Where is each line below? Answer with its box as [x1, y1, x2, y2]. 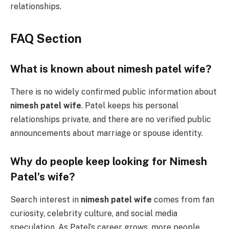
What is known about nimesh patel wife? [10, 63, 212, 76]
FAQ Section [10, 31, 82, 45]
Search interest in [10, 194, 81, 204]
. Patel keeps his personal [81, 100, 178, 110]
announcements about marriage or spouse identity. [10, 128, 203, 138]
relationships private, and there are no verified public [10, 114, 211, 124]
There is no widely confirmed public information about [10, 86, 217, 97]
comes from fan [152, 194, 214, 204]
